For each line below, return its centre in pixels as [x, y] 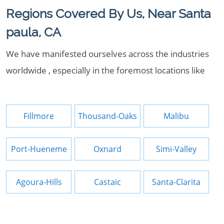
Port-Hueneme [39, 149]
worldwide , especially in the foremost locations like [105, 70]
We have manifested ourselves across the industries [107, 54]
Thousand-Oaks [108, 116]
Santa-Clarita [176, 182]
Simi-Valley [176, 149]
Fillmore [39, 116]
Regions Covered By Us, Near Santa [108, 13]
